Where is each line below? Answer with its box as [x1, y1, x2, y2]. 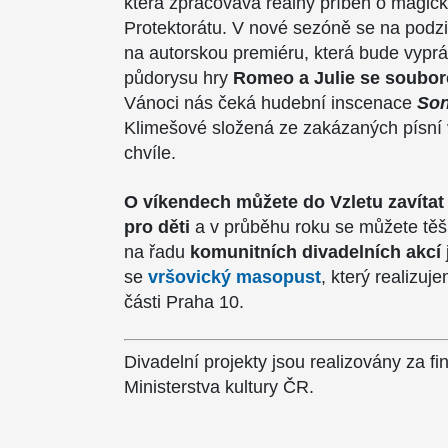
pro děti [124, 217, 190, 237]
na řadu [124, 242, 190, 262]
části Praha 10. [124, 292, 244, 312]
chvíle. [124, 143, 176, 163]
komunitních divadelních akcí [190, 242, 441, 262]
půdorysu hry [124, 68, 233, 88]
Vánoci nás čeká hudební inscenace [124, 93, 417, 113]
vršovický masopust [148, 267, 321, 287]
